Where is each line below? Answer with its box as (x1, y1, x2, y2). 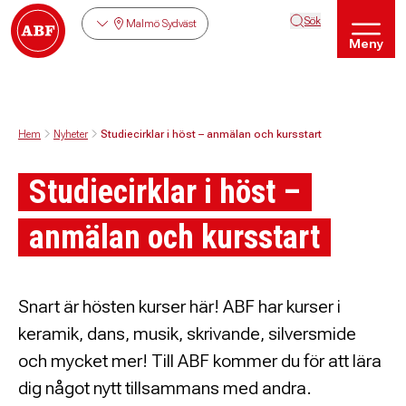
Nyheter (53, 127, 88, 140)
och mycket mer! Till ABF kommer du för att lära (18, 350, 382, 372)
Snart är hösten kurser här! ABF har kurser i (18, 295, 341, 317)
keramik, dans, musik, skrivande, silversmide (18, 323, 356, 344)
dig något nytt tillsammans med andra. (18, 377, 312, 399)
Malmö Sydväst (126, 17, 197, 30)
